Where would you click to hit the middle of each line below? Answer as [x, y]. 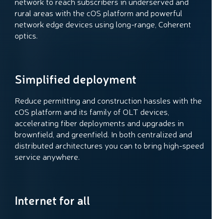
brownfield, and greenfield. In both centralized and [103, 134]
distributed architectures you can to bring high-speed [109, 145]
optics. [26, 35]
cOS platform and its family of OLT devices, [92, 111]
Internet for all [52, 200]
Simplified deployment [76, 79]
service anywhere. [48, 156]
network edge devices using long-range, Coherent [103, 24]
